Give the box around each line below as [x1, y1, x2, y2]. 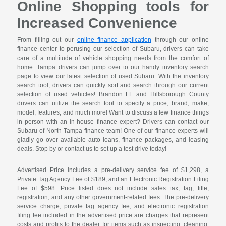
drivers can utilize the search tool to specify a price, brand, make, [17, 100, 209, 107]
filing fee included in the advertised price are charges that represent [17, 212, 209, 219]
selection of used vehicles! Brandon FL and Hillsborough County [17, 91, 209, 98]
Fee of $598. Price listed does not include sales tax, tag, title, [17, 185, 209, 192]
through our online [151, 36, 209, 44]
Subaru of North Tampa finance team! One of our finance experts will [17, 127, 209, 135]
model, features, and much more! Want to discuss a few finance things [17, 109, 209, 117]
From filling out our [17, 36, 77, 44]
